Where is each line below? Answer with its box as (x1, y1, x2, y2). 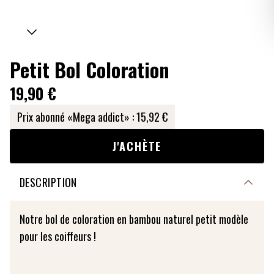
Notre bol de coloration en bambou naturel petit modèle (20, 211, 248, 227)
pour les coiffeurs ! (20, 228, 96, 244)
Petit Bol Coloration (10, 55, 169, 84)
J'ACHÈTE (112, 138, 162, 154)
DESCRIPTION (20, 174, 77, 190)
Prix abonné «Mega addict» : (17, 109, 134, 125)
